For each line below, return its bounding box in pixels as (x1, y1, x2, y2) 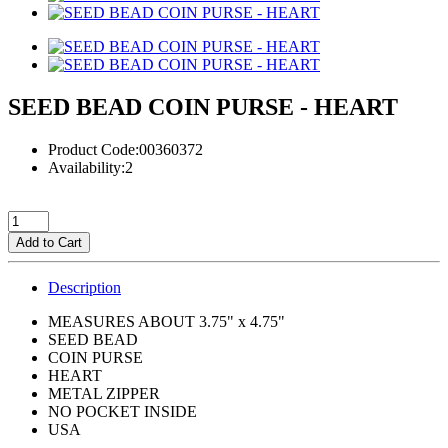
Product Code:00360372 (48, 140, 203, 158)
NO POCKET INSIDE (48, 402, 197, 420)
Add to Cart (16, 234, 82, 250)
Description (48, 278, 121, 296)
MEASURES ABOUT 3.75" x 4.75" (48, 312, 285, 330)
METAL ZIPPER (48, 384, 160, 402)
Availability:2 (48, 158, 133, 176)
